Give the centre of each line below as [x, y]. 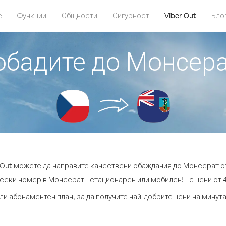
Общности [79, 15]
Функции [32, 15]
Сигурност [131, 15]
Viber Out [180, 15]
